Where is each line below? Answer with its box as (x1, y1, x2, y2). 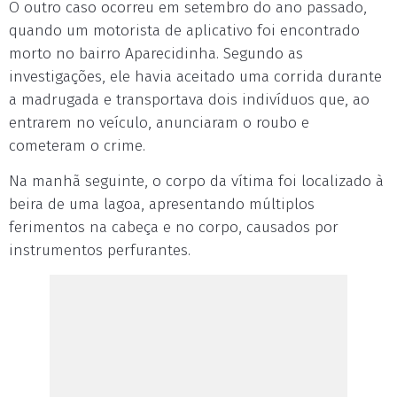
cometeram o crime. (9, 136, 145, 155)
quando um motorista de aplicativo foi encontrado (9, 21, 360, 40)
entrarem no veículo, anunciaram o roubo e (9, 113, 309, 132)
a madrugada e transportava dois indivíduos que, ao (9, 90, 370, 109)
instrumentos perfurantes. (9, 241, 191, 260)
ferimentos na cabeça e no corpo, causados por (9, 218, 339, 237)
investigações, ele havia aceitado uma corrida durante (9, 67, 382, 86)
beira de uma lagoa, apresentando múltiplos (9, 195, 315, 214)
